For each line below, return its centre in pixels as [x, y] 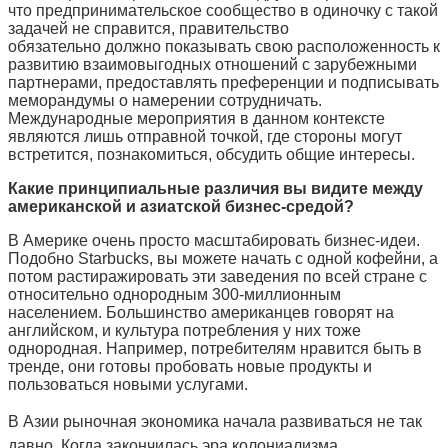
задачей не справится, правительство [148, 28]
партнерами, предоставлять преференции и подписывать [223, 82]
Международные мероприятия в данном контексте [196, 118]
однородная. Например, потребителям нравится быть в [215, 348]
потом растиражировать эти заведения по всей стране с [217, 276]
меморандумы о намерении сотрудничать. [165, 100]
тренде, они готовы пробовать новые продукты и [190, 366]
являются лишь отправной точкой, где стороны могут [205, 136]
